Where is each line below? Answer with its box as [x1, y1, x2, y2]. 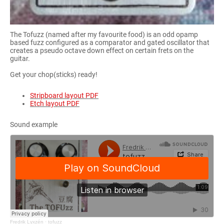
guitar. [10, 54, 30, 63]
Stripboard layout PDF [30, 91, 98, 99]
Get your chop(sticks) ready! [10, 70, 97, 79]
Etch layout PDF [30, 99, 79, 107]
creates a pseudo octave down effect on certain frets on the [10, 46, 193, 55]
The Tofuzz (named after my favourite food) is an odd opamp [10, 30, 198, 39]
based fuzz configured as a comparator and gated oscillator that [10, 38, 209, 47]
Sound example [10, 120, 57, 128]
